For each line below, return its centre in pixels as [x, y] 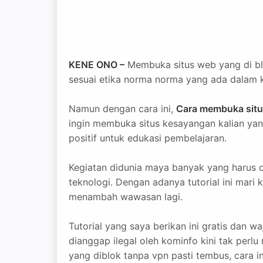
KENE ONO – [97, 65]
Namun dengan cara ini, [122, 109]
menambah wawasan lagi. [126, 197]
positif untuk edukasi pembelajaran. [148, 138]
